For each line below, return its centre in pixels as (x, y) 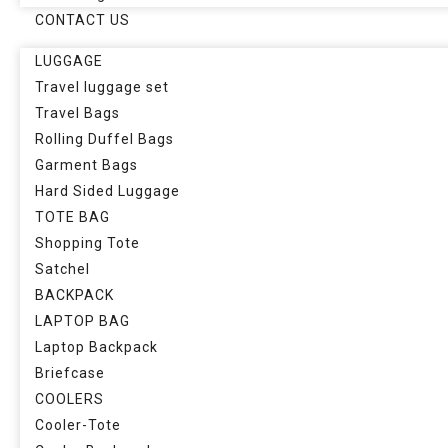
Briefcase (70, 373)
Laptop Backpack (96, 347)
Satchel (62, 269)
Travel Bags (77, 113)
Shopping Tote (87, 243)
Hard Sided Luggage (107, 191)
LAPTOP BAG (82, 321)
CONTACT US (82, 20)
